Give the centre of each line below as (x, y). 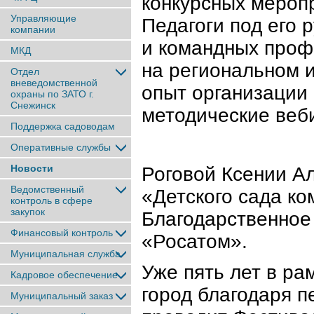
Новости (32, 168)
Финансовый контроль (62, 233)
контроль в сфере (52, 200)
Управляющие (43, 18)
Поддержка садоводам (63, 126)
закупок (28, 212)
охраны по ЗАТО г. (52, 94)
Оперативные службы (61, 147)
